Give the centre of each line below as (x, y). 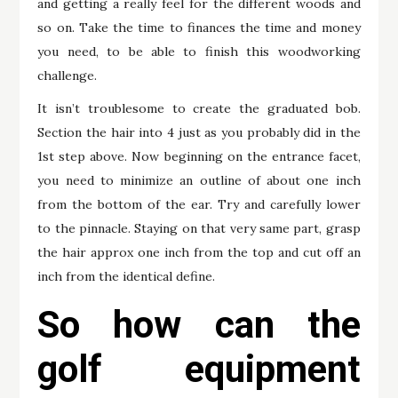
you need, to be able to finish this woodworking (199, 51)
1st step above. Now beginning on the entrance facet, (199, 156)
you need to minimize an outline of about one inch (199, 180)
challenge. (68, 75)
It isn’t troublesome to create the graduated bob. (199, 108)
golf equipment (199, 369)
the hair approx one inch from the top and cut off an (199, 252)
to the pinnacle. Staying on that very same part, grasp (199, 228)
